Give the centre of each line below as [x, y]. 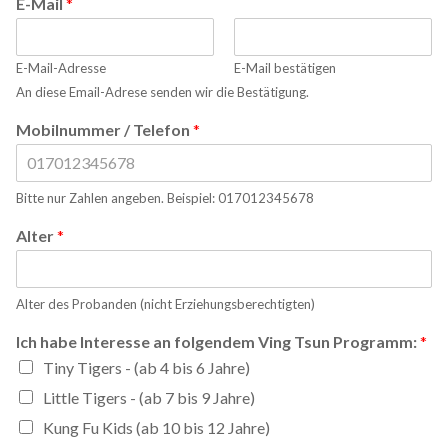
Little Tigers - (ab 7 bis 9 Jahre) [149, 397]
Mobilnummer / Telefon [104, 129]
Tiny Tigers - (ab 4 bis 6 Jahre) [146, 367]
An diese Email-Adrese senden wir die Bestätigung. [162, 91]
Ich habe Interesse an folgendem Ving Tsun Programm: [218, 341]
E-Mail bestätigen [285, 67]
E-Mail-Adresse [61, 67]
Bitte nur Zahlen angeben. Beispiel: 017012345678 [165, 197]
